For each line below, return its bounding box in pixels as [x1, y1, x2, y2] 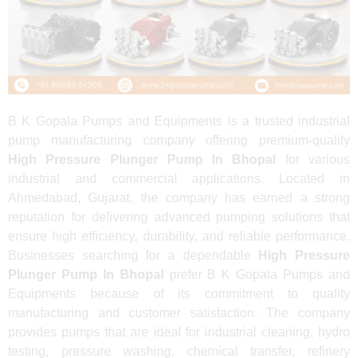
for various [276, 152, 351, 166]
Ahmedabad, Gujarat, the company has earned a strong [8, 190, 350, 205]
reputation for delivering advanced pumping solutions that [8, 209, 350, 224]
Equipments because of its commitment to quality [8, 286, 350, 300]
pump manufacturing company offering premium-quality [8, 133, 350, 147]
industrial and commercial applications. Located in [8, 171, 350, 185]
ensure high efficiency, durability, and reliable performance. [8, 229, 350, 243]
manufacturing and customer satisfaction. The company [8, 305, 350, 320]
